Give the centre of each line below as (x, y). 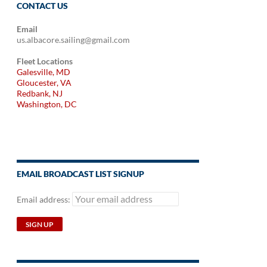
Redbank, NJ (40, 93)
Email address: (44, 199)
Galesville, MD (44, 72)
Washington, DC (47, 104)
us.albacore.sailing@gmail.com (73, 40)
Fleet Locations (45, 61)
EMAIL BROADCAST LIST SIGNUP (80, 174)
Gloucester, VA (44, 83)
